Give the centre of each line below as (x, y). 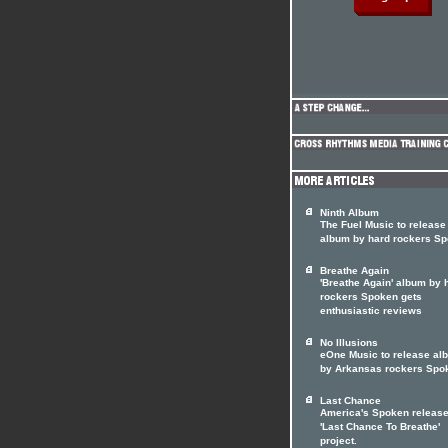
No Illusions (349, 342)
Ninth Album (349, 212)
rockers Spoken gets (371, 298)
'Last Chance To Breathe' (380, 428)
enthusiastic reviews (371, 312)
